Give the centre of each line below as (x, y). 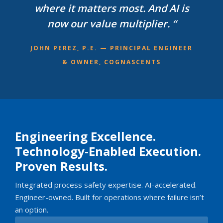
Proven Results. (61, 166)
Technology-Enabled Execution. (108, 151)
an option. (32, 210)
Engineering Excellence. (85, 136)
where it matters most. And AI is (111, 8)
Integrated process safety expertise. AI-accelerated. (106, 185)
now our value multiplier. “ (111, 24)
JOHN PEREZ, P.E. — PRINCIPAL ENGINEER (111, 48)
